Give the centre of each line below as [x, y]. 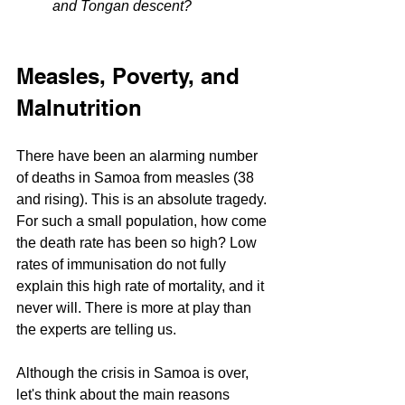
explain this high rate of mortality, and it [142, 286]
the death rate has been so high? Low [138, 242]
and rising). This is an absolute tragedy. [143, 199]
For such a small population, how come [143, 221]
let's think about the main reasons [125, 394]
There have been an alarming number [139, 155]
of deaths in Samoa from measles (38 [137, 177]
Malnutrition [79, 107]
